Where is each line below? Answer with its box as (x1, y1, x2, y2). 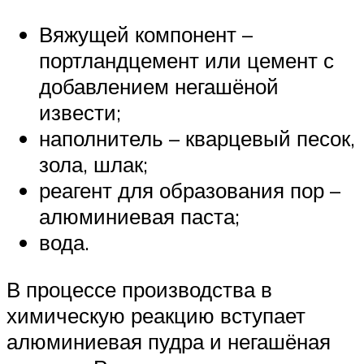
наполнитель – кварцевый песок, (39, 125, 355, 152)
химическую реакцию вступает (6, 301, 305, 328)
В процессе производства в (6, 275, 272, 302)
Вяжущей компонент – (39, 21, 253, 48)
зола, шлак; (39, 151, 148, 178)
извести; (39, 99, 121, 126)
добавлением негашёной (39, 73, 279, 100)
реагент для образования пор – (39, 177, 340, 204)
